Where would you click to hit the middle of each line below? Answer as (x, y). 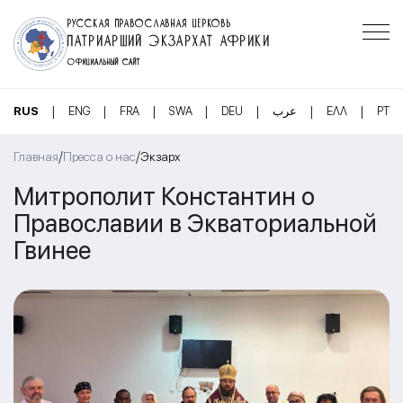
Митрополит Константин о (164, 196)
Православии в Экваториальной (195, 223)
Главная (36, 157)
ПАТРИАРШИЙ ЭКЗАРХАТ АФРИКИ (169, 38)
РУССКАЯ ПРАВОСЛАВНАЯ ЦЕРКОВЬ (150, 22)
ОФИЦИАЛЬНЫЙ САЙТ (104, 60)
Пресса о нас (99, 157)
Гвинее (52, 250)
